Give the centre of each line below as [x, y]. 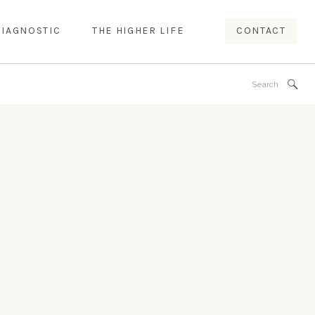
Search [196, 82]
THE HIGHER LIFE [138, 31]
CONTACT [261, 31]
